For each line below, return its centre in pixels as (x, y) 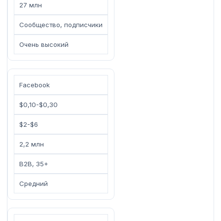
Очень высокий (44, 44)
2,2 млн (32, 144)
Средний (34, 183)
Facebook (35, 85)
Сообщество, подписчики (61, 24)
